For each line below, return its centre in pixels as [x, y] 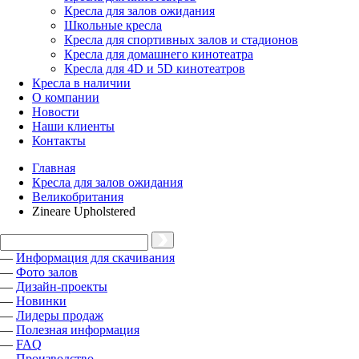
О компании [66, 97]
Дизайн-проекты [62, 286]
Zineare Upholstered [84, 211]
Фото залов [47, 272]
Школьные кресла [113, 25]
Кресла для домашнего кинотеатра [159, 54]
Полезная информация [78, 330]
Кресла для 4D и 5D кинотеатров [155, 69]
